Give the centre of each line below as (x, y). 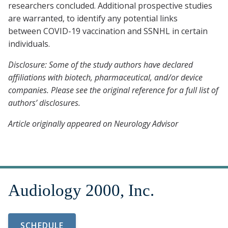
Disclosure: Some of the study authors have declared (101, 65)
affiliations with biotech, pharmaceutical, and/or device (105, 78)
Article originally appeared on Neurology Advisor (93, 124)
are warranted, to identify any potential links (93, 19)
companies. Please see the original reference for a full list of (113, 90)
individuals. (29, 44)
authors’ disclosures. (45, 103)
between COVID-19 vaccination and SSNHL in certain (108, 31)
